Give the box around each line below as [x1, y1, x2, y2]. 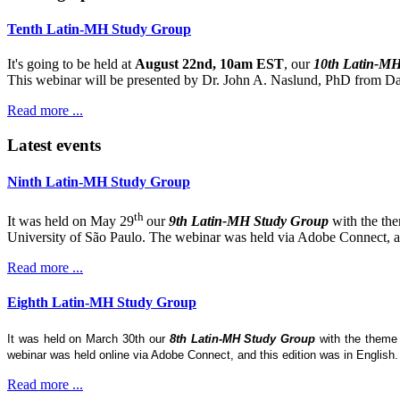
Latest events [7, 136, 101, 155]
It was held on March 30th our [7, 331, 170, 346]
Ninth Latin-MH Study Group [7, 174, 190, 190]
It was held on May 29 [7, 212, 134, 229]
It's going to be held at [7, 56, 135, 72]
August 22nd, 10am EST [135, 56, 284, 72]
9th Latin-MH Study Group [169, 212, 329, 229]
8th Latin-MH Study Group [169, 331, 316, 346]
